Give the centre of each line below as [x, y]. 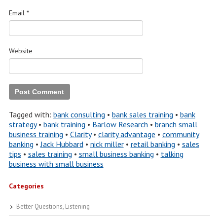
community [181, 134]
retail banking [153, 144]
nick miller [107, 144]
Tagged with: [31, 114]
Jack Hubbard [62, 144]
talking [172, 154]
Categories [26, 186]
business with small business [56, 164]
